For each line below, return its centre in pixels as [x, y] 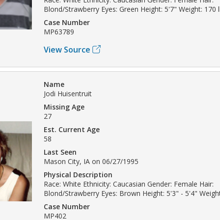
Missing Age [64, 107]
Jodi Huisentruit [68, 93]
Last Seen [60, 152]
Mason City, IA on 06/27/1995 [91, 161]
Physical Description [78, 174]
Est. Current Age [72, 129]
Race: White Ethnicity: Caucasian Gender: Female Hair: [129, 184]
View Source [67, 49]
